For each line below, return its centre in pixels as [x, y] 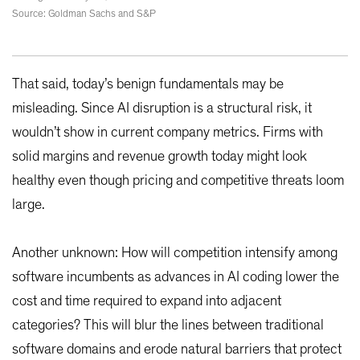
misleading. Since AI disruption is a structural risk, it [162, 109]
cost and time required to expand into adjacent [147, 302]
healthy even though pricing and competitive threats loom [178, 181]
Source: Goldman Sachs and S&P [84, 14]
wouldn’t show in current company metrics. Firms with [168, 133]
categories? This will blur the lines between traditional [168, 326]
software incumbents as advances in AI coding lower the [176, 278]
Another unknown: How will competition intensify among [175, 254]
